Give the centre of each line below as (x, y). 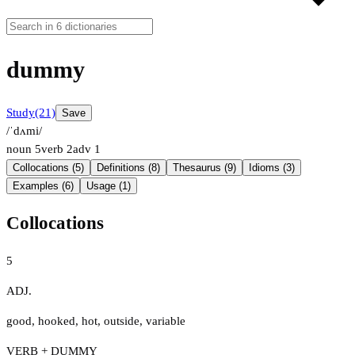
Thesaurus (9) (204, 168)
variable (166, 321)
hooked (57, 321)
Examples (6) (43, 186)
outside (122, 321)
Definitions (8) (128, 168)
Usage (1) (109, 186)
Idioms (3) (272, 168)
